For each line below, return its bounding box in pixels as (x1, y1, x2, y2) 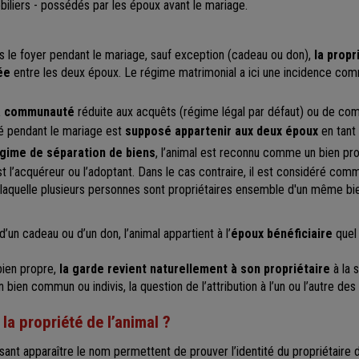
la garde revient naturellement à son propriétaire (59, 260, 330, 276)
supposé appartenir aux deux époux (125, 123, 318, 139)
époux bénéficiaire (231, 225, 336, 241)
